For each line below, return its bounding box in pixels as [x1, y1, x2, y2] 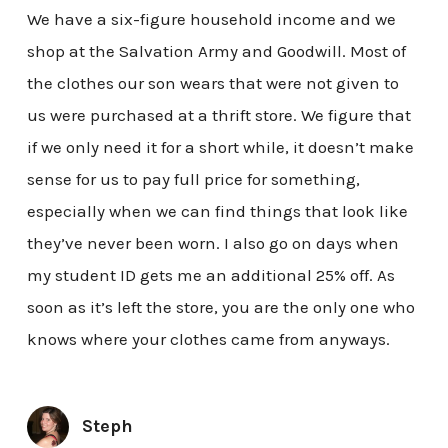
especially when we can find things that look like [26, 201, 408, 222]
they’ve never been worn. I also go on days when [26, 233, 399, 254]
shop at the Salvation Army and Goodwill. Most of [26, 41, 406, 62]
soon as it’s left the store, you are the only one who [26, 297, 415, 318]
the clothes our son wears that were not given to [26, 73, 399, 94]
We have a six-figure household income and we [26, 9, 396, 30]
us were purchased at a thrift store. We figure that [26, 105, 411, 126]
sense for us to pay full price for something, [26, 169, 360, 190]
